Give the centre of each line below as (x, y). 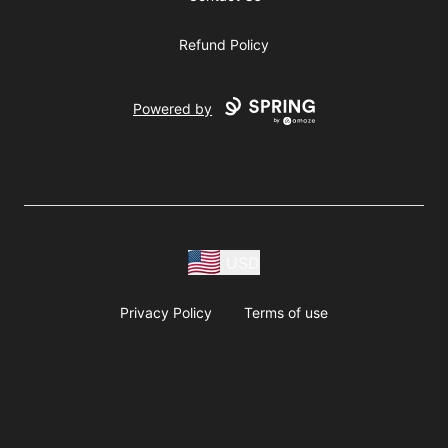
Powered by (173, 109)
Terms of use (286, 312)
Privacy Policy (166, 312)
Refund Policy (224, 45)
